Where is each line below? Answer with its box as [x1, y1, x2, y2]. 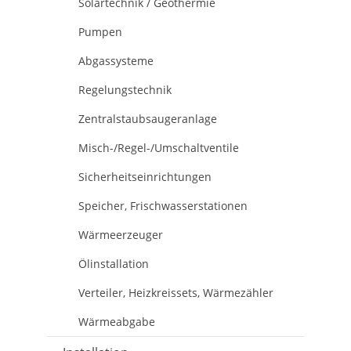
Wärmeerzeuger [78, 226, 163, 242]
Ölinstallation [78, 255, 149, 271]
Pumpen [78, 24, 122, 39]
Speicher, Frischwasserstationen [78, 197, 248, 213]
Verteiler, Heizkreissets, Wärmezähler [78, 284, 273, 300]
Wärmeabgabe [78, 313, 155, 329]
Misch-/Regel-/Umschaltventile [78, 139, 239, 155]
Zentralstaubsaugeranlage [78, 110, 217, 126]
